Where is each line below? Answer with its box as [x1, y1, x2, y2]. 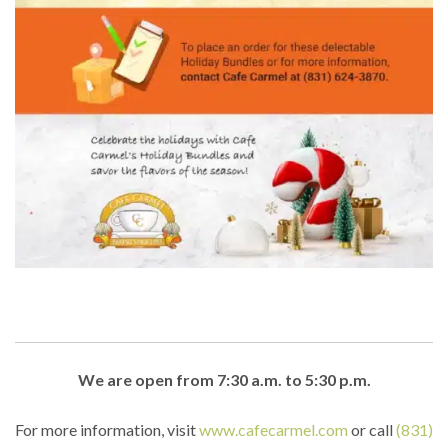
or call [348, 419, 396, 439]
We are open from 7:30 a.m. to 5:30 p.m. [77, 369, 371, 389]
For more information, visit [15, 419, 199, 439]
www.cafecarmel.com [199, 419, 348, 439]
